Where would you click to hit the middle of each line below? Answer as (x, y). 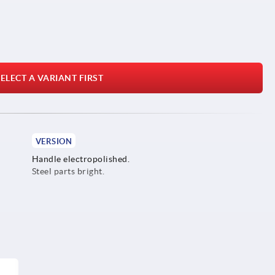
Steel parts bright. (68, 171)
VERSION (54, 141)
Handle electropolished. (81, 159)
